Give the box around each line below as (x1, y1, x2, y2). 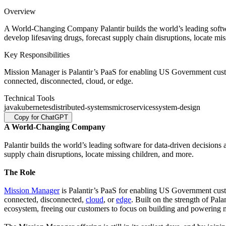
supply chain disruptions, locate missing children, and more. (4, 150, 194, 159)
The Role (4, 168, 35, 177)
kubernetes (17, 103, 51, 112)
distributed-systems (51, 103, 112, 112)
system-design (155, 103, 200, 112)
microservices (112, 103, 155, 112)
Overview (4, 7, 36, 16)
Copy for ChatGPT (14, 114, 68, 122)
